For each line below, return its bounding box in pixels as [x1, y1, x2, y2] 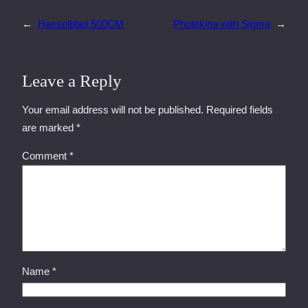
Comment [22, 150, 69, 162]
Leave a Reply [22, 71, 122, 90]
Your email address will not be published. [22, 103, 203, 115]
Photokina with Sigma [173, 17, 270, 30]
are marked [22, 121, 76, 133]
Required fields [206, 103, 273, 115]
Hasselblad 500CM [38, 17, 124, 30]
